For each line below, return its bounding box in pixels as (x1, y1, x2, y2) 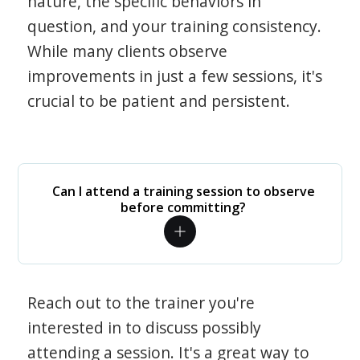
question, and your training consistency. (27, 15, 322, 37)
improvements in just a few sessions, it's (27, 65, 323, 87)
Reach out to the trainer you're (27, 292, 256, 313)
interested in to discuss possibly (27, 317, 262, 338)
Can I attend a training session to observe (51, 182, 315, 200)
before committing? (121, 198, 246, 216)
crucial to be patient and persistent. (27, 90, 291, 112)
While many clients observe (27, 40, 228, 62)
